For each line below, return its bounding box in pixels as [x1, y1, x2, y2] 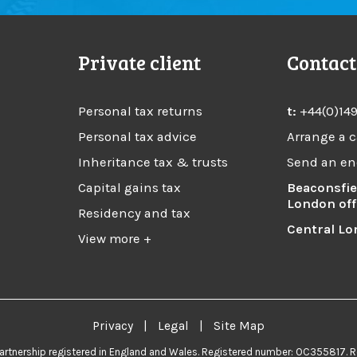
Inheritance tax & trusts [78, 155, 229, 171]
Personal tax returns [78, 104, 203, 120]
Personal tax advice [78, 129, 198, 145]
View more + [78, 231, 152, 247]
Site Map [214, 318, 265, 333]
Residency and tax [78, 206, 191, 222]
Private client [78, 49, 202, 76]
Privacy [92, 318, 133, 333]
